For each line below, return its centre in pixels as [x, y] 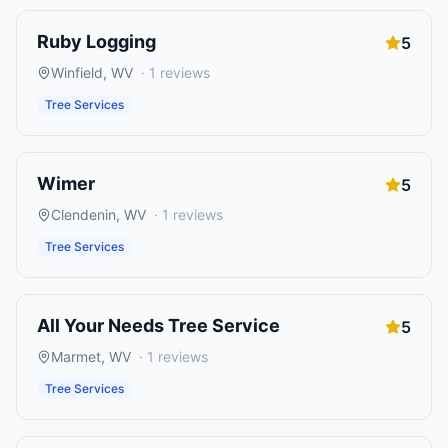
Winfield [77, 72]
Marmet [76, 356]
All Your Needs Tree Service [158, 325]
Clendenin [83, 214]
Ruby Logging [96, 41]
